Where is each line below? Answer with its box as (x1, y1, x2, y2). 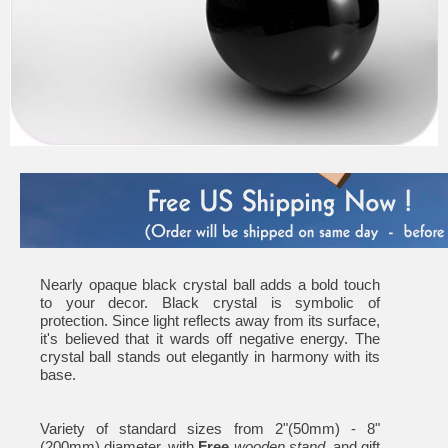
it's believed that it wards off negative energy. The (40, 329, 380, 347)
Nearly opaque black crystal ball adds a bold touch (40, 275, 380, 293)
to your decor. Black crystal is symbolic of (40, 293, 380, 311)
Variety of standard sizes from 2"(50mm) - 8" (40, 419, 380, 437)
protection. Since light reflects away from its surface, (40, 311, 380, 329)
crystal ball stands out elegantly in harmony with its (40, 347, 380, 365)
